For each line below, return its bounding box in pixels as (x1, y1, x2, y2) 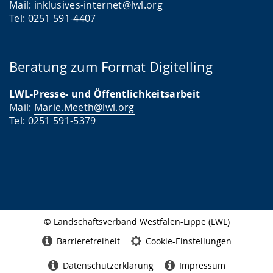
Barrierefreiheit (56, 235, 120, 247)
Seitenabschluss (9, 227, 63, 237)
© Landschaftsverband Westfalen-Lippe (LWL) (43, 216, 230, 228)
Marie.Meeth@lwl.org (34, 101, 135, 115)
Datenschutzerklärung (62, 259, 154, 271)
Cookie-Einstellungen (145, 235, 232, 247)
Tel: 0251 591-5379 (9, 114, 96, 128)
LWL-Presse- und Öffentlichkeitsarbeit (9, 87, 200, 101)
